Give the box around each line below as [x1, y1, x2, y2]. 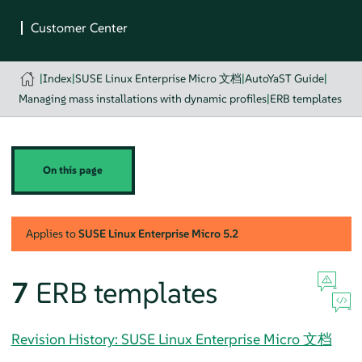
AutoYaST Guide [245, 71, 325, 86]
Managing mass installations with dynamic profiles [18, 91, 267, 106]
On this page [43, 163, 103, 177]
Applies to [25, 225, 78, 241]
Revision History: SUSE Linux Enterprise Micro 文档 [11, 329, 332, 348]
